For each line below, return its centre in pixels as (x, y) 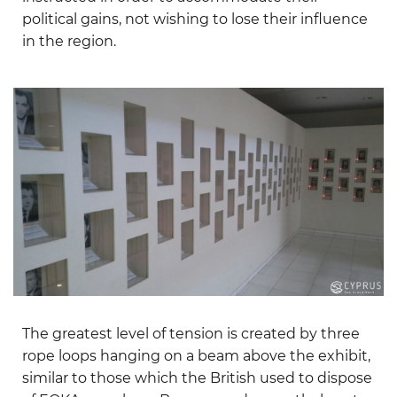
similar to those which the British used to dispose (197, 378)
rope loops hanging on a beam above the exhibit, (196, 356)
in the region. (69, 41)
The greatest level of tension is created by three (191, 334)
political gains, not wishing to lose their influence (195, 19)
